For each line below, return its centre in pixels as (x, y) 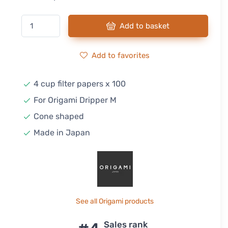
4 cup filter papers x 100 (80, 84)
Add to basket (145, 26)
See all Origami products (115, 201)
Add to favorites (121, 55)
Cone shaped (59, 116)
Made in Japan (62, 133)
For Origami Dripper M (75, 100)
